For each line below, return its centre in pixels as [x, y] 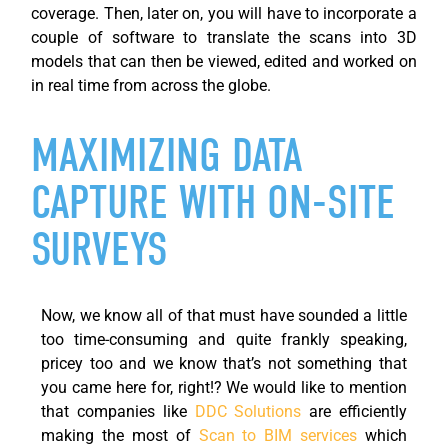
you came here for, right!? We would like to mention [224, 387]
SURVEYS [100, 249]
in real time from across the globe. [151, 86]
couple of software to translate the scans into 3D [224, 38]
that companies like [118, 411]
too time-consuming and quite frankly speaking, [224, 339]
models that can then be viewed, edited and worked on [224, 62]
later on [174, 14]
